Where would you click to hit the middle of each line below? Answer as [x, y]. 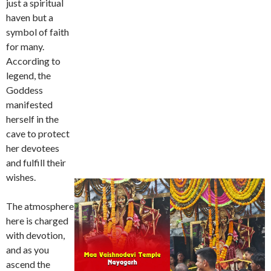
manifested [29, 104]
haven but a [30, 17]
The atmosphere [40, 206]
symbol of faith [38, 32]
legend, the [28, 75]
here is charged [37, 220]
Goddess [24, 90]
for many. [25, 46]
